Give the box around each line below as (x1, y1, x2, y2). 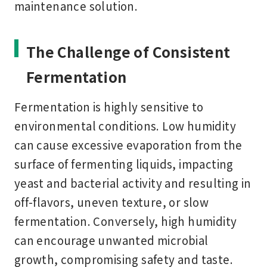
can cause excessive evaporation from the (14, 136, 243, 153)
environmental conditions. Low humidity (14, 117, 237, 133)
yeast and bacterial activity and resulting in (14, 174, 252, 191)
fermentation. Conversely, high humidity (14, 212, 237, 229)
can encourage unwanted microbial (14, 231, 209, 248)
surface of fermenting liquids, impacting (14, 155, 234, 172)
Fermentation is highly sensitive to (14, 98, 204, 114)
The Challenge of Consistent (26, 41, 231, 62)
